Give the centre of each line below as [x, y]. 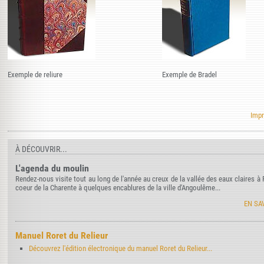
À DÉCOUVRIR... [41, 149]
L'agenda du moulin [52, 168]
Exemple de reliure [35, 74]
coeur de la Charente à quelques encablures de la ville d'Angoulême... [118, 188]
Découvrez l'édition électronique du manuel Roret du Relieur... [121, 249]
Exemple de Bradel [189, 74]
